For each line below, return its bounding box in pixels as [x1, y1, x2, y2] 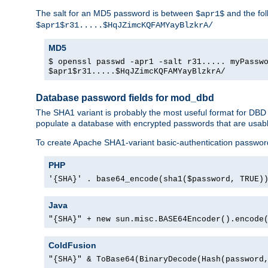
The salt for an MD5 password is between [36, 8, 196, 18]
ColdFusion [48, 240, 96, 251]
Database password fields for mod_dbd [36, 92, 214, 103]
